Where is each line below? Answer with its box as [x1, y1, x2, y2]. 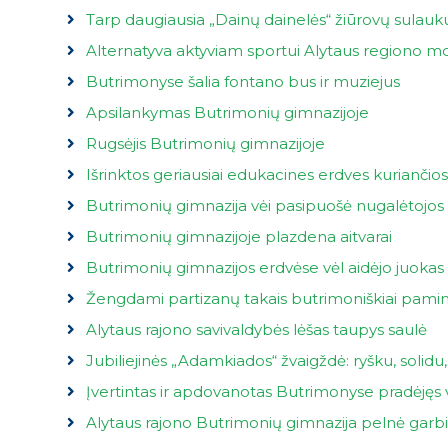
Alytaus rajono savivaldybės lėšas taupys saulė [85, 319, 427, 339]
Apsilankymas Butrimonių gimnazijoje [85, 102, 369, 122]
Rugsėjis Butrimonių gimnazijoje [85, 133, 325, 153]
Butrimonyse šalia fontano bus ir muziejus [85, 71, 400, 91]
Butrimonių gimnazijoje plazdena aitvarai [85, 226, 392, 246]
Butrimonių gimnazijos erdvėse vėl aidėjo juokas [85, 257, 444, 277]
